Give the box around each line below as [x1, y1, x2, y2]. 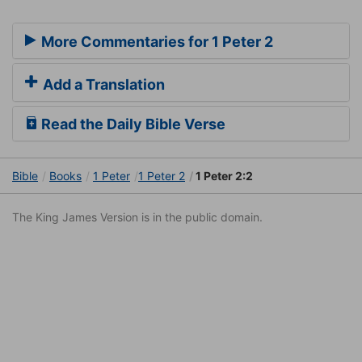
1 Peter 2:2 [193, 169, 253, 183]
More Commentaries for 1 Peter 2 [38, 33, 273, 51]
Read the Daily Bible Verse [38, 116, 225, 133]
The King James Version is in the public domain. [12, 210, 263, 225]
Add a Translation [40, 76, 165, 94]
